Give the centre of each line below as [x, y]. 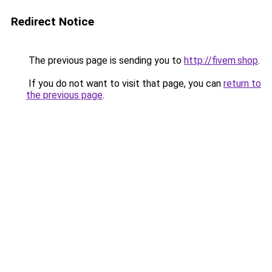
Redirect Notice [53, 22]
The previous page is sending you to [105, 60]
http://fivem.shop [221, 60]
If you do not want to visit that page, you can [125, 83]
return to [242, 83]
